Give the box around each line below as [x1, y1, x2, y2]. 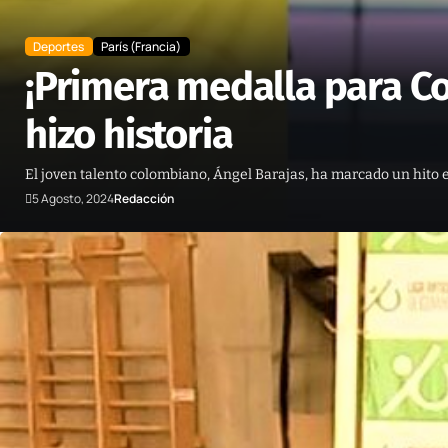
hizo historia [25, 111, 233, 160]
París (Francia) [101, 37, 182, 55]
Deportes [33, 37, 85, 55]
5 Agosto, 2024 [32, 190, 114, 208]
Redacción [114, 190, 174, 208]
